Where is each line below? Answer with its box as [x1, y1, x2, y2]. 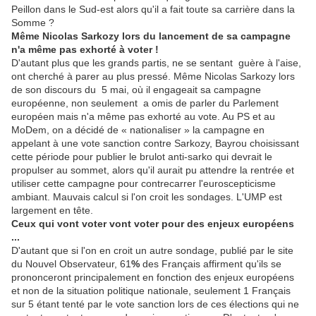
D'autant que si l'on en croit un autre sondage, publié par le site [11, 244, 293, 256]
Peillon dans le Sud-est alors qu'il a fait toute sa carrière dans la [11, 3, 295, 15]
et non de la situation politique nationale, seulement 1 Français [11, 284, 291, 296]
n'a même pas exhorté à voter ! [11, 43, 159, 55]
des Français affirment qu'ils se [140, 257, 281, 269]
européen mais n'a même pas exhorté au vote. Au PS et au [11, 110, 275, 122]
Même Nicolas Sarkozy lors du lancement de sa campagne [11, 30, 291, 42]
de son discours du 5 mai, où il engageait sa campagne [11, 83, 261, 95]
